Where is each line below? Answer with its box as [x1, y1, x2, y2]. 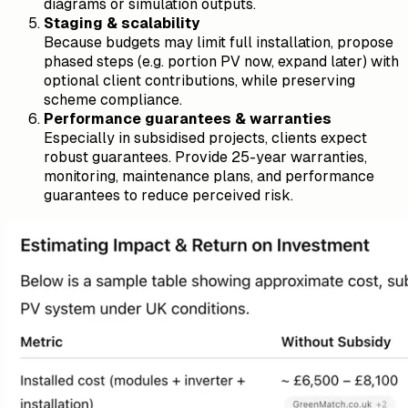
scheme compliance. [44, 90, 182, 108]
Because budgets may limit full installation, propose [44, 33, 393, 51]
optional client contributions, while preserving [44, 71, 355, 89]
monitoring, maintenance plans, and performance [44, 167, 374, 185]
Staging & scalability [44, 14, 199, 32]
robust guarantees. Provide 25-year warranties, [44, 148, 367, 166]
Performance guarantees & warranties [44, 109, 331, 127]
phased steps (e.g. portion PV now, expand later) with [44, 52, 399, 70]
